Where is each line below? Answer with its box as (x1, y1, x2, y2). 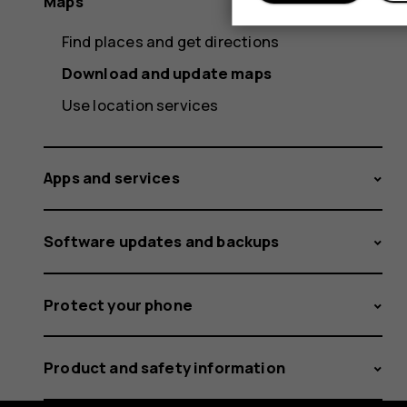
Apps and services (44, 167, 180, 189)
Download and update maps (61, 62, 272, 84)
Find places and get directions (61, 30, 280, 52)
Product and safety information (44, 357, 285, 379)
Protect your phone (44, 293, 193, 315)
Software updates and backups (44, 230, 280, 252)
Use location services (61, 94, 219, 115)
